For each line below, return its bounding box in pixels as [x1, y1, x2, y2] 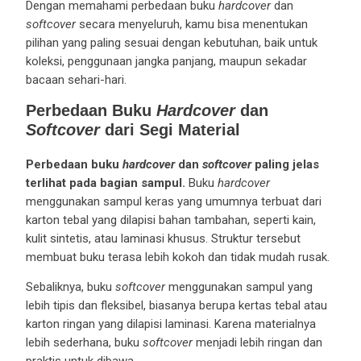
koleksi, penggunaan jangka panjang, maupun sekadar [25, 53, 307, 68]
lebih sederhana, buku [25, 334, 143, 350]
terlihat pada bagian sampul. [25, 175, 185, 190]
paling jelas [251, 156, 319, 172]
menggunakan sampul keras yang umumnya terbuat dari [25, 193, 322, 209]
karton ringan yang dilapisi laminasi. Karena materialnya [25, 316, 316, 331]
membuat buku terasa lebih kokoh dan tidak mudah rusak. [25, 249, 330, 264]
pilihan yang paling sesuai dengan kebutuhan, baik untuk [25, 35, 317, 50]
